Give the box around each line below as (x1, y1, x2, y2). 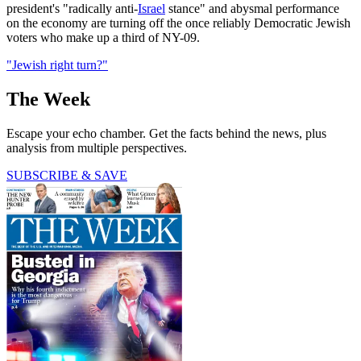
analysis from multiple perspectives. (6, 140, 187, 155)
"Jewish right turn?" (6, 58, 108, 73)
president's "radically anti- (6, 2, 138, 16)
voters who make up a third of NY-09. (6, 31, 200, 45)
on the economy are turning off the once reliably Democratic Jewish (6, 16, 351, 31)
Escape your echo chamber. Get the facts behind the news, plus (6, 126, 326, 140)
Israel (138, 2, 165, 16)
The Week (6, 89, 90, 110)
